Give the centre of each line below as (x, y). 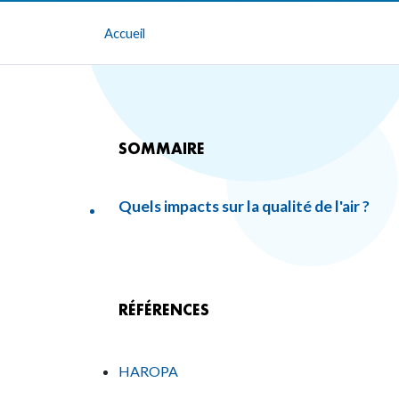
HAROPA (148, 370)
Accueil (125, 33)
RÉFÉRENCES (164, 309)
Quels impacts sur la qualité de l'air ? (244, 206)
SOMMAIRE (162, 148)
